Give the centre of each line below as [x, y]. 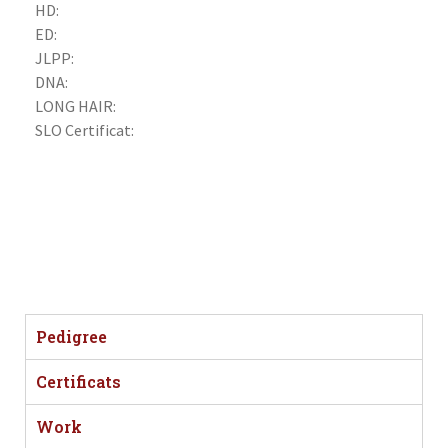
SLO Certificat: [84, 129]
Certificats [78, 381]
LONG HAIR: [77, 105]
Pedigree [71, 336]
